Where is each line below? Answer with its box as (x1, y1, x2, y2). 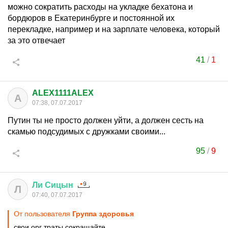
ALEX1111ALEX (32, 89, 94, 97)
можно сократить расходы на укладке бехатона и (8, 3, 193, 11)
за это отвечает (8, 36, 65, 45)
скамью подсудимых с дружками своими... (8, 127, 165, 136)
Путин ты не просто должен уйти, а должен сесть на (8, 116, 204, 125)
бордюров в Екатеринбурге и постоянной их (8, 14, 175, 22)
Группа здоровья (72, 210, 134, 218)
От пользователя (14, 210, 72, 218)
